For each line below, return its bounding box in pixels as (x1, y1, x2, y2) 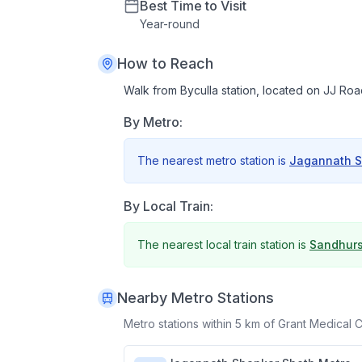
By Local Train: (124, 198, 213, 215)
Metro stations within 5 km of (124, 317, 278, 331)
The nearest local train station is (137, 238, 306, 252)
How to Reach (117, 55, 213, 73)
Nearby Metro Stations (117, 289, 274, 307)
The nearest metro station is (137, 154, 286, 168)
